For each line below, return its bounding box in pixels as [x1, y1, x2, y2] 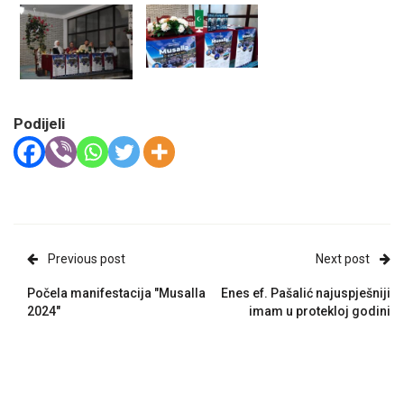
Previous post [48, 251, 125, 266]
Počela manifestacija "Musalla [27, 285, 206, 300]
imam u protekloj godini [249, 303, 390, 318]
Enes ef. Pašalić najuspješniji [221, 285, 390, 300]
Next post [316, 251, 370, 266]
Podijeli [14, 114, 65, 133]
